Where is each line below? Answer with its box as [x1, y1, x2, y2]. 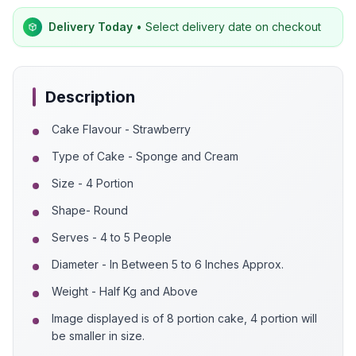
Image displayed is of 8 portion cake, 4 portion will [52, 311, 317, 325]
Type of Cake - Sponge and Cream [52, 149, 238, 163]
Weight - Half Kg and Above [52, 284, 198, 298]
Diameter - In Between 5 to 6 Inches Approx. [52, 257, 284, 271]
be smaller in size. [52, 329, 145, 342]
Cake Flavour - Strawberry [52, 122, 191, 136]
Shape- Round [52, 203, 128, 217]
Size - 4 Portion [52, 176, 133, 190]
